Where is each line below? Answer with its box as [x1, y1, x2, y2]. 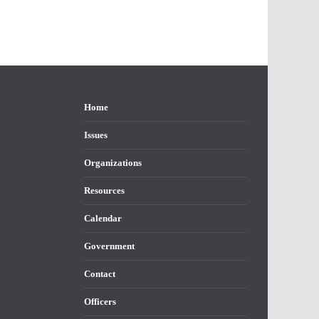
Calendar [84, 214, 122, 224]
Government [84, 241, 135, 251]
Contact [84, 269, 115, 279]
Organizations [84, 158, 142, 168]
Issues [84, 130, 108, 140]
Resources [84, 186, 125, 196]
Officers [84, 297, 116, 307]
